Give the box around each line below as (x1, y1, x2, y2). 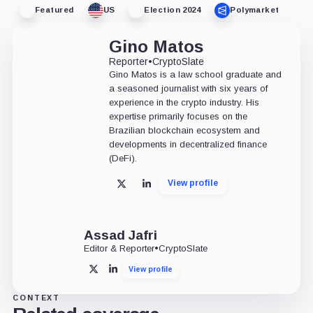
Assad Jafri (83, 227, 157, 242)
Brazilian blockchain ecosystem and (108, 124, 260, 136)
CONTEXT (12, 293, 61, 302)
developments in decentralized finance (108, 138, 267, 150)
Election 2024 (144, 6, 201, 15)
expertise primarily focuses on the (108, 110, 247, 122)
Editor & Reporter (83, 242, 154, 254)
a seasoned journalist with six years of (108, 82, 268, 94)
